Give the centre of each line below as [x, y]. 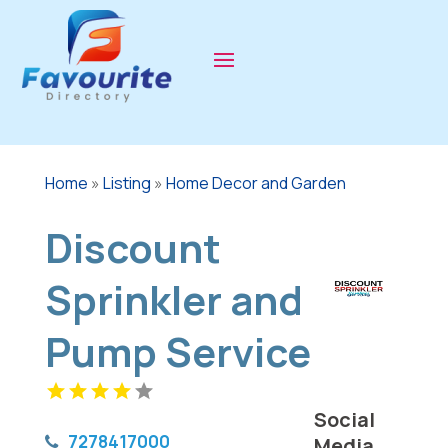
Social [344, 419]
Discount [132, 247]
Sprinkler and [173, 299]
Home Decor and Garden [255, 183]
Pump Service [177, 351]
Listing [126, 183]
